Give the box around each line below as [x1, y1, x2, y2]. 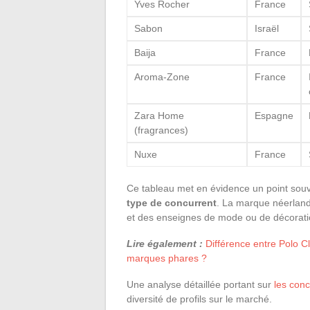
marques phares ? [127, 252, 207, 264]
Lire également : [127, 237, 203, 249]
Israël [255, 22, 279, 34]
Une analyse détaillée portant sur [127, 278, 274, 290]
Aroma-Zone [134, 71, 190, 82]
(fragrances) [134, 124, 188, 136]
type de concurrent [127, 197, 217, 208]
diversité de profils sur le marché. [127, 293, 272, 304]
